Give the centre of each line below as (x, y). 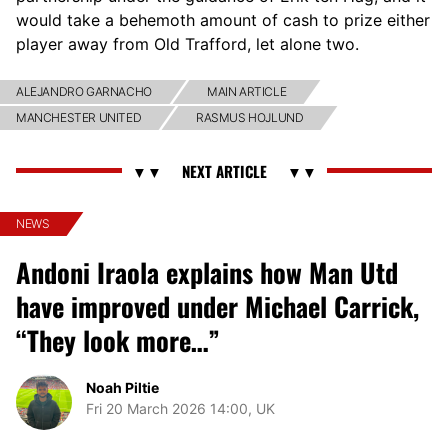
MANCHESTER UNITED (79, 117)
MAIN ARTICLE (246, 91)
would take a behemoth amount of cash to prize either (223, 19)
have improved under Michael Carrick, (217, 306)
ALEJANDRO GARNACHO (84, 91)
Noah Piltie (122, 387)
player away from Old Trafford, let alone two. (187, 43)
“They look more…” (118, 340)
